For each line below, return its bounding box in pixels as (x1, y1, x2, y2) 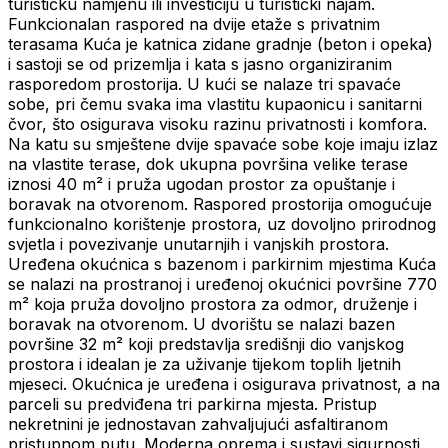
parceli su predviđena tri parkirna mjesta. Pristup (8, 394, 377, 415)
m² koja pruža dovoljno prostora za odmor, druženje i (8, 294, 417, 315)
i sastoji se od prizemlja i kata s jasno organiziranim (8, 54, 392, 75)
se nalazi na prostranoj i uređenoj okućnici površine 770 (8, 274, 437, 295)
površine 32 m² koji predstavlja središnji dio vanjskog (8, 334, 404, 355)
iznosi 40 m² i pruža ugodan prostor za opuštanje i (8, 174, 395, 195)
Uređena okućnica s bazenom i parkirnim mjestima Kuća (8, 254, 436, 275)
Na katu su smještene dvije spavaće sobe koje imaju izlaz (8, 134, 438, 155)
